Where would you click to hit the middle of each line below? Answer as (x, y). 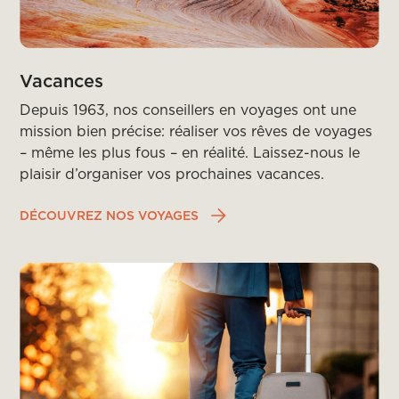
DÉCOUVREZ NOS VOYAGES (110, 215)
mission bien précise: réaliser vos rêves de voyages (196, 130)
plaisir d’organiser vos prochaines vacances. (172, 173)
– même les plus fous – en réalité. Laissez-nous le (190, 152)
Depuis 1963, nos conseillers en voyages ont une (188, 109)
